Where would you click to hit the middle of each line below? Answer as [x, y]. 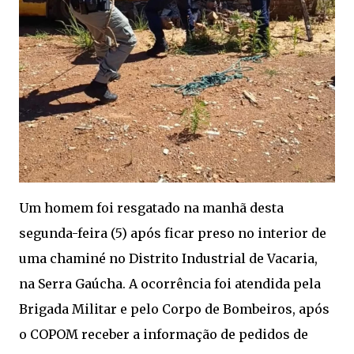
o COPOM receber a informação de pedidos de [164, 334]
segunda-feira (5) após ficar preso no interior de [173, 233]
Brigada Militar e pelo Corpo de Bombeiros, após [174, 309]
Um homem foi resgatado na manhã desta [151, 208]
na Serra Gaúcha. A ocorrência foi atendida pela [170, 284]
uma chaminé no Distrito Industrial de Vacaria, [168, 258]
